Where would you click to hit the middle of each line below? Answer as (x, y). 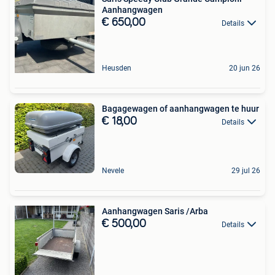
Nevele (113, 171)
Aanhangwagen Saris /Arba (155, 211)
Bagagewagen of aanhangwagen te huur (180, 108)
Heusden (117, 68)
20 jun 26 (245, 68)
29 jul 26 (246, 171)
